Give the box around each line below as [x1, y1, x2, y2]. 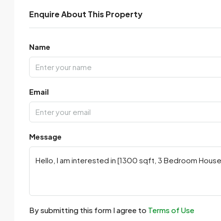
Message [29, 132, 62, 141]
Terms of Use [148, 205, 194, 215]
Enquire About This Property [29, 9, 143, 19]
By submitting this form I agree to [29, 205, 148, 215]
